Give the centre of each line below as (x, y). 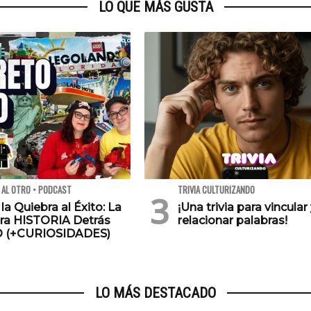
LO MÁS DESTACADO (155, 293)
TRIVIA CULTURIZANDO (216, 190)
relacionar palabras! (233, 221)
